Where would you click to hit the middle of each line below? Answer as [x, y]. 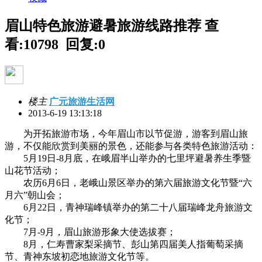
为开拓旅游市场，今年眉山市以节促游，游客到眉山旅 [126, 133]
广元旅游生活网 [82, 101]
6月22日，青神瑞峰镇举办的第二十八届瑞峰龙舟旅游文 [129, 207]
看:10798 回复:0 [55, 44]
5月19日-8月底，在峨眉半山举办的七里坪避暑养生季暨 [128, 158]
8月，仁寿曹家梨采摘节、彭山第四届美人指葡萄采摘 [124, 244]
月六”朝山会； [35, 195]
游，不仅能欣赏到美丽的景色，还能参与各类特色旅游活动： [131, 146]
